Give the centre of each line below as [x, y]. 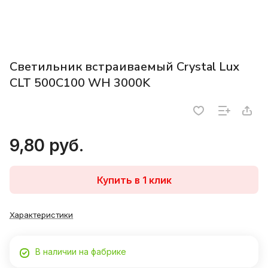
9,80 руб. [47, 146]
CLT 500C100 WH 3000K [80, 83]
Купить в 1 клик [134, 180]
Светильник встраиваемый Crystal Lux [124, 67]
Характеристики [41, 215]
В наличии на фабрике [81, 252]
